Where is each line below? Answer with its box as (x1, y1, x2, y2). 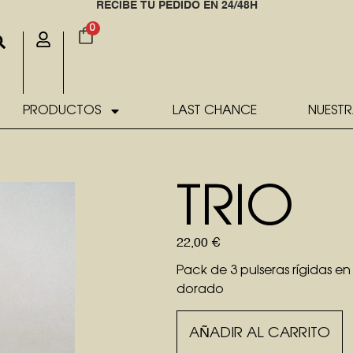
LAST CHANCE (172, 105, 257, 117)
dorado (176, 283, 224, 295)
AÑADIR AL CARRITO (188, 327, 330, 340)
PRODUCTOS (22, 105, 101, 117)
